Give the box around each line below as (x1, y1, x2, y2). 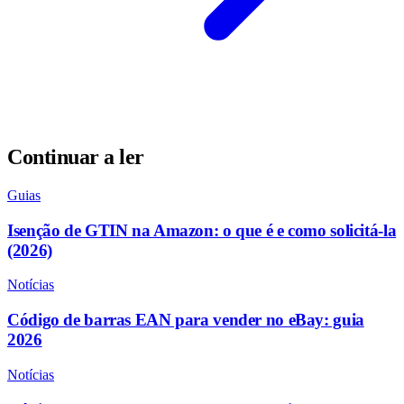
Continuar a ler (7, 145, 144, 170)
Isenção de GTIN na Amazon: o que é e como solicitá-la (7, 220, 397, 240)
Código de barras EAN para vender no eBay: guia (7, 310, 364, 330)
